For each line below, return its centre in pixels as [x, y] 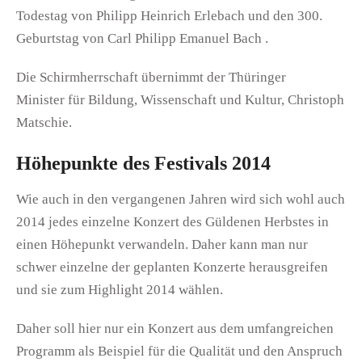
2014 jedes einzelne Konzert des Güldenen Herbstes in [173, 221]
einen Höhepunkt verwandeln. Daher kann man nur [162, 244]
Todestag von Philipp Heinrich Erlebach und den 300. [169, 15]
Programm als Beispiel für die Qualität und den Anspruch [179, 351]
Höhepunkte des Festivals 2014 [143, 163]
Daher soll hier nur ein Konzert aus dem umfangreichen [175, 328]
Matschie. [44, 122]
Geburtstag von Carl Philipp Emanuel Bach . [142, 38]
